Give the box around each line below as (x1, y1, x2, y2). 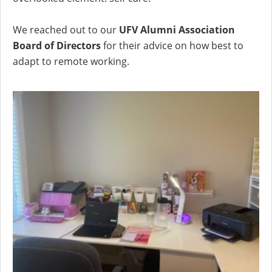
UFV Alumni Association (119, 23, 235, 37)
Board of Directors (13, 39, 101, 53)
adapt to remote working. (13, 55, 129, 69)
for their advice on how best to (101, 39, 243, 53)
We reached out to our (13, 23, 119, 37)
